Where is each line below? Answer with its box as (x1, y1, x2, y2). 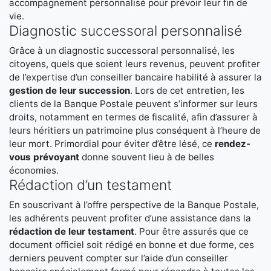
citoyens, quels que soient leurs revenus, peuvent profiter (9, 58, 260, 70)
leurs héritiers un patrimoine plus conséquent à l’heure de (9, 125, 261, 136)
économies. (9, 165, 64, 176)
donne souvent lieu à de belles (79, 151, 214, 163)
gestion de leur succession (9, 85, 130, 96)
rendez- (215, 138, 250, 149)
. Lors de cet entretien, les (130, 85, 244, 96)
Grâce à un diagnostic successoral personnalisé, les (9, 45, 235, 56)
